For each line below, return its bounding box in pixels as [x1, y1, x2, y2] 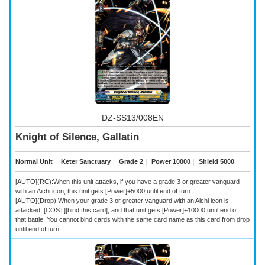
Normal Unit [15, 158, 53, 166]
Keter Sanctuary [59, 158, 111, 166]
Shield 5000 [197, 158, 234, 166]
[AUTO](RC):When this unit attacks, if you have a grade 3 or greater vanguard [15, 177, 240, 185]
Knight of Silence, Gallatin [15, 131, 139, 143]
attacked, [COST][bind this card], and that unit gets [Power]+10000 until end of [15, 206, 238, 214]
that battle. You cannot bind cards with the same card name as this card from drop [15, 215, 250, 223]
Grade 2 [117, 158, 143, 166]
